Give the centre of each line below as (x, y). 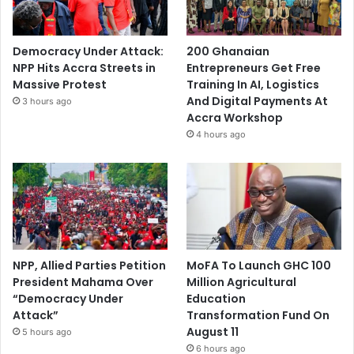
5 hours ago (47, 332)
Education (217, 299)
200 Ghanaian (228, 51)
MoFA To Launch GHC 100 (259, 266)
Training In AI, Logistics (253, 84)
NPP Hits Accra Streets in (84, 68)
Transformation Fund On (258, 316)
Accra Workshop (235, 117)
